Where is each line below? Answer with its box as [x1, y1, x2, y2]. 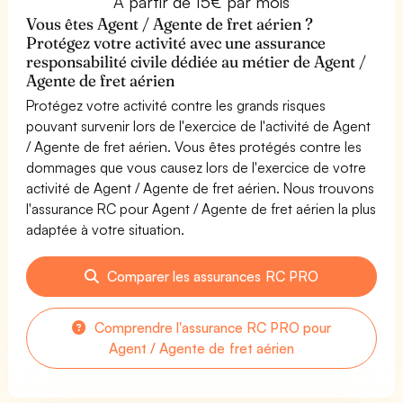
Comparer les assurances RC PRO [103, 266, 318, 285]
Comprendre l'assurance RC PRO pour [90, 318, 332, 336]
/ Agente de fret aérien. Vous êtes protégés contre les [26, 137, 363, 156]
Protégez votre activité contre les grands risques [26, 95, 327, 114]
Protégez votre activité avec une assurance [26, 31, 327, 53]
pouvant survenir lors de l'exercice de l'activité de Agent [26, 116, 372, 135]
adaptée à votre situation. [26, 219, 185, 238]
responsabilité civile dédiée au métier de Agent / [26, 50, 367, 72]
